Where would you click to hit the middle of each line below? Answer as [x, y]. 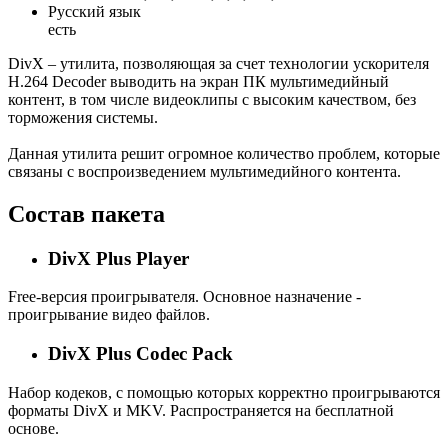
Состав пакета [86, 213]
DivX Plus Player [118, 258]
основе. [33, 428]
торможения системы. [83, 117]
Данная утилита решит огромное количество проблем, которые [224, 153]
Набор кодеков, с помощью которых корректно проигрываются [224, 392]
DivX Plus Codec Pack [140, 354]
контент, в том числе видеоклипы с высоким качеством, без [212, 99]
